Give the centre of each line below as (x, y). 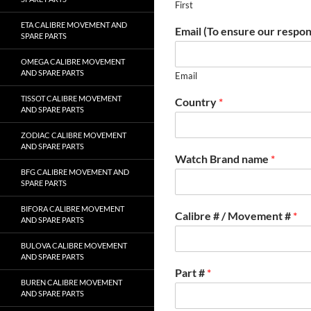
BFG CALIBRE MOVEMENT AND (75, 172)
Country (197, 102)
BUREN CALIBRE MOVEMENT (72, 282)
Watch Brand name (223, 159)
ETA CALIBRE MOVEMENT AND (74, 25)
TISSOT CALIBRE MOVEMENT (71, 98)
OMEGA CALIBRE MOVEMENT (73, 61)
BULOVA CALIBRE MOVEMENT (74, 245)
